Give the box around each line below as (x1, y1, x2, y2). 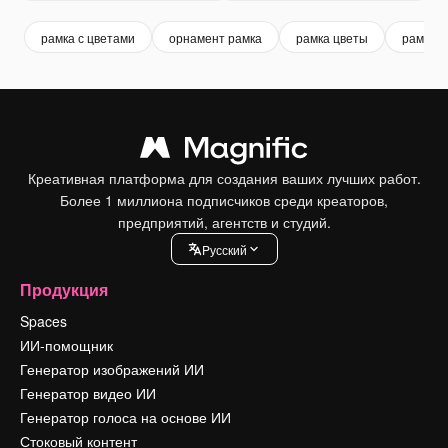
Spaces (20, 311, 67, 331)
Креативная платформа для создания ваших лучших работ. (27, 168, 421, 188)
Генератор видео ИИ (20, 383, 156, 403)
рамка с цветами (41, 28, 135, 46)
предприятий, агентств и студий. (117, 212, 331, 232)
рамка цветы (296, 28, 368, 46)
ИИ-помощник (20, 335, 113, 355)
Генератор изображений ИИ (20, 359, 204, 379)
